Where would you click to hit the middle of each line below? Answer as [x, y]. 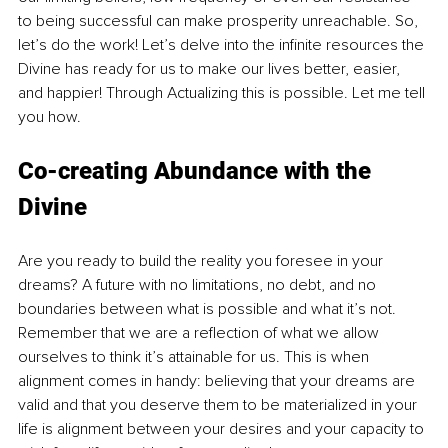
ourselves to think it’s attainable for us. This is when [195, 356]
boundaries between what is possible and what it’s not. [209, 308]
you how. [51, 116]
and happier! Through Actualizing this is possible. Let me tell [223, 92]
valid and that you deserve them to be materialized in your [219, 404]
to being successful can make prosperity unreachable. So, [220, 20]
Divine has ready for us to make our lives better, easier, [211, 68]
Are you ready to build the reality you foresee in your [202, 260]
